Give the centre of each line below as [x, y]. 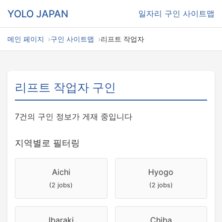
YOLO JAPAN [38, 14]
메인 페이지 [26, 39]
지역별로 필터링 [47, 143]
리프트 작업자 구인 [65, 87]
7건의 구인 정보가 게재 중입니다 [74, 116]
